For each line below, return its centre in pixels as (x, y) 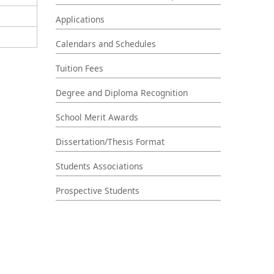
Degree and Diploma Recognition (122, 93)
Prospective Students (98, 191)
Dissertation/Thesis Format (110, 142)
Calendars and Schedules (106, 44)
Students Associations (99, 166)
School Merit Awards (97, 117)
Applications (80, 20)
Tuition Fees (80, 68)
